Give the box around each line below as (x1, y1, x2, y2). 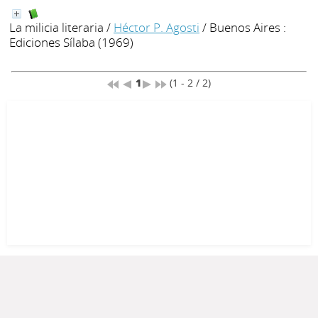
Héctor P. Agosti (114, 19, 199, 36)
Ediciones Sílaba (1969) (9, 34, 133, 51)
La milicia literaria (9, 19, 104, 36)
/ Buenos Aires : (199, 19, 286, 36)
